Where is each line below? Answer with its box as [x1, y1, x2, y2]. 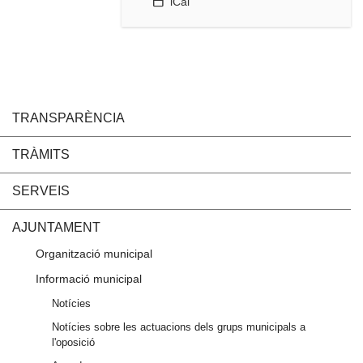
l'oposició [52, 335, 95, 348]
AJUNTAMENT [12, 220, 100, 234]
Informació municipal [36, 271, 142, 285]
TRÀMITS [12, 147, 70, 161]
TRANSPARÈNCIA [12, 110, 125, 125]
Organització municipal [36, 246, 152, 260]
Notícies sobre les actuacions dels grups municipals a [52, 320, 305, 333]
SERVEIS [12, 183, 70, 198]
